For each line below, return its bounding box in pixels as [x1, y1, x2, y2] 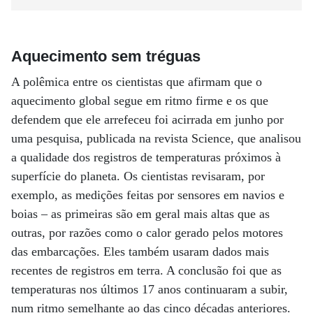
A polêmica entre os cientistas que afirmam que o [11, 75, 262, 89]
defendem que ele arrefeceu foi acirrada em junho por [11, 112, 284, 126]
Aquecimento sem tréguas [11, 48, 201, 65]
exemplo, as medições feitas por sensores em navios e [11, 188, 284, 202]
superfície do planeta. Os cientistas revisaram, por [11, 169, 265, 183]
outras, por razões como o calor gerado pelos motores [11, 226, 283, 240]
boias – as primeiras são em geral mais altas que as [11, 207, 270, 221]
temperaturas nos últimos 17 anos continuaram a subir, [11, 282, 288, 296]
